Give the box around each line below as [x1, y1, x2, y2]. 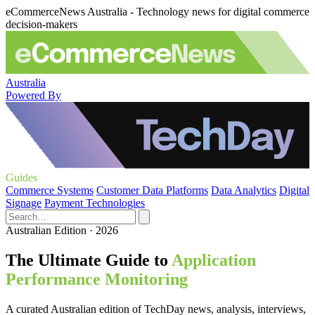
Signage [6, 197, 41, 209]
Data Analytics [211, 184, 276, 196]
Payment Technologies [44, 197, 145, 209]
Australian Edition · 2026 [6, 224, 118, 236]
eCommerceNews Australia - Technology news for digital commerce [6, 6, 309, 18]
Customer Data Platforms [96, 184, 208, 196]
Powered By [6, 89, 61, 101]
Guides [6, 172, 37, 184]
